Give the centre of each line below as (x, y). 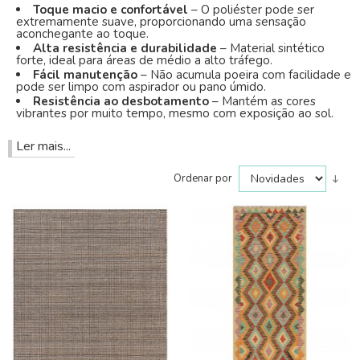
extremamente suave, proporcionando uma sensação (161, 22)
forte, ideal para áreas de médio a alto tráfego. (144, 60)
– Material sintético (272, 48)
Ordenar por (205, 178)
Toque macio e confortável (112, 10)
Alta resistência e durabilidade (127, 48)
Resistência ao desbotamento (123, 101)
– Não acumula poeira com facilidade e (246, 75)
